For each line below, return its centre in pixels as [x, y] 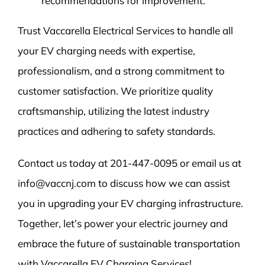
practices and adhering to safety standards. [116, 131]
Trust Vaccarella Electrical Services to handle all [125, 31]
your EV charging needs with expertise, [106, 51]
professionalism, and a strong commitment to [121, 71]
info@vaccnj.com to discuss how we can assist [124, 183]
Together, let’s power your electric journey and [122, 224]
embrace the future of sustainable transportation [129, 244]
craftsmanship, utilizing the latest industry [113, 111]
